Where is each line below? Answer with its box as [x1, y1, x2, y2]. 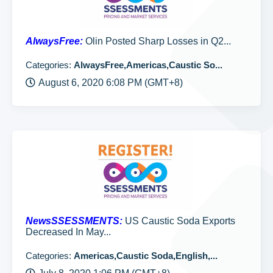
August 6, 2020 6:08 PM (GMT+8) [38, 77, 183, 88]
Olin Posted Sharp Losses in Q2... [83, 36, 231, 46]
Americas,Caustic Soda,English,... [74, 250, 218, 261]
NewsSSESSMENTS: [26, 216, 122, 226]
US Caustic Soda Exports [122, 216, 235, 226]
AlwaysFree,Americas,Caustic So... [74, 60, 222, 70]
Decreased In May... [26, 227, 111, 237]
